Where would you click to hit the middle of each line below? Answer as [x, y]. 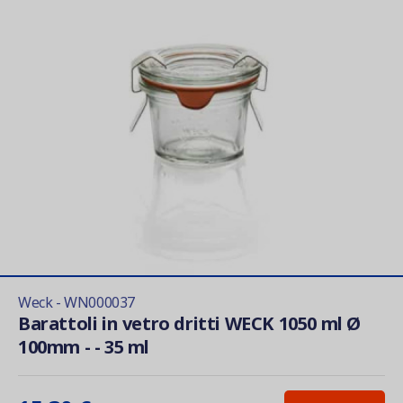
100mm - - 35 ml [84, 347]
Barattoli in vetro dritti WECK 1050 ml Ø [190, 323]
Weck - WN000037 [76, 302]
